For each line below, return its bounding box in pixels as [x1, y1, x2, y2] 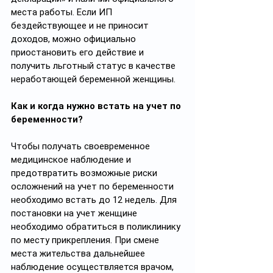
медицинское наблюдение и [11, 154, 133, 165]
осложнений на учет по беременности [11, 181, 176, 192]
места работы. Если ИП [11, 7, 115, 18]
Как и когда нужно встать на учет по [11, 101, 183, 112]
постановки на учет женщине [11, 208, 140, 219]
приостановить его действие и [11, 47, 146, 58]
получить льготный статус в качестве [11, 60, 178, 71]
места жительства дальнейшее [11, 248, 147, 259]
